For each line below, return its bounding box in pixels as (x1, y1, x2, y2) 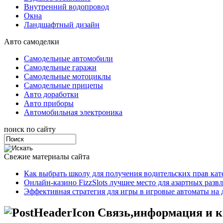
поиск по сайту (4, 125, 56, 133)
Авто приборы (24, 99, 74, 108)
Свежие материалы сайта (4, 152, 90, 161)
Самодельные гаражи (24, 63, 97, 72)
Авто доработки (24, 90, 79, 99)
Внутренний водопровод (24, 2, 109, 11)
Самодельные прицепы (24, 81, 103, 90)
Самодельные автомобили (24, 54, 113, 63)
